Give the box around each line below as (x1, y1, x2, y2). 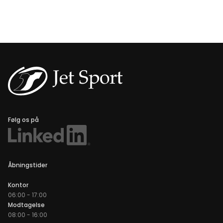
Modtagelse (8, 200, 45, 209)
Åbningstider (8, 160, 47, 169)
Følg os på (8, 115, 39, 124)
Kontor (8, 180, 28, 189)
